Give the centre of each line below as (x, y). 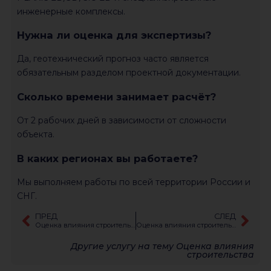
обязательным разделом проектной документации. (129, 73)
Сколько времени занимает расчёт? (116, 96)
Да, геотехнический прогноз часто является (113, 59)
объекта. (36, 135)
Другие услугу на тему (123, 246)
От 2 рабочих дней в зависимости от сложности (122, 121)
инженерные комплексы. (71, 11)
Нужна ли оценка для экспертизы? (114, 35)
